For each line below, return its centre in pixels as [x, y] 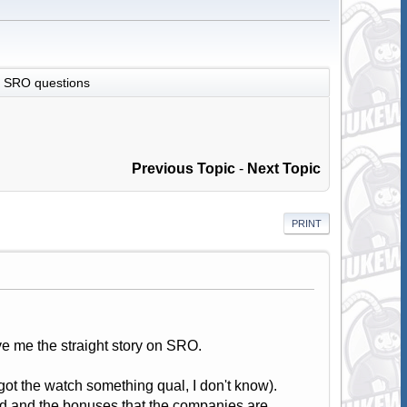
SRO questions [46, 82]
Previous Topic [184, 169]
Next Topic [284, 169]
